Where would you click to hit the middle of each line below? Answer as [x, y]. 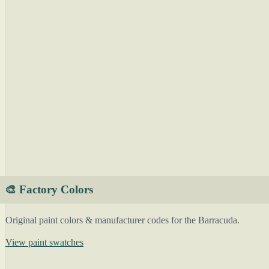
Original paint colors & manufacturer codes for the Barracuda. [122, 220]
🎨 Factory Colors [49, 189]
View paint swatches [44, 242]
